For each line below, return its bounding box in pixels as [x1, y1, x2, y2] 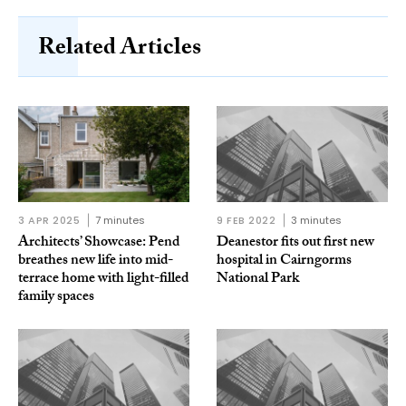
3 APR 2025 [18, 212, 81, 227]
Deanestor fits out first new [217, 230, 374, 256]
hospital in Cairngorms [217, 248, 352, 274]
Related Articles [38, 30, 201, 71]
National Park [217, 266, 299, 292]
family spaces [18, 285, 94, 310]
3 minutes [290, 212, 342, 227]
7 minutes [94, 212, 145, 227]
